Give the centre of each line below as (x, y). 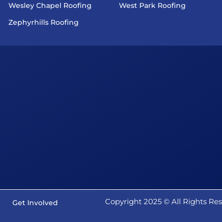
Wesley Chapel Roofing (50, 6)
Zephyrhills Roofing (44, 23)
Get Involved (35, 203)
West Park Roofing (152, 6)
